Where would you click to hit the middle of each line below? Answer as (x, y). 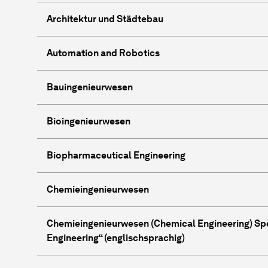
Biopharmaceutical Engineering (116, 155)
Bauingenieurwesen (90, 87)
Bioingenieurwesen (89, 121)
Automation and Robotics (103, 53)
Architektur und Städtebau (105, 19)
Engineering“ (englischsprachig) (116, 237)
